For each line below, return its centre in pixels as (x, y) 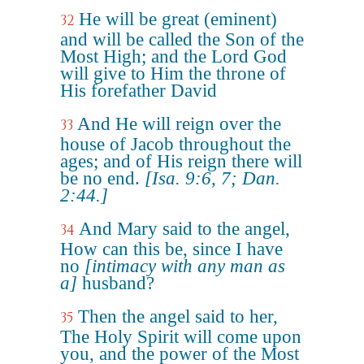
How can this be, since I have (171, 249)
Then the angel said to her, (178, 316)
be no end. (102, 178)
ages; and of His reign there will (181, 161)
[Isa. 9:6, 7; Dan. (212, 178)
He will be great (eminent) (178, 19)
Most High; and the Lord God (173, 56)
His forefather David (139, 91)
